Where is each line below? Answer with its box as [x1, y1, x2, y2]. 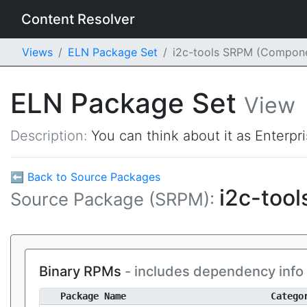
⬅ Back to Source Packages [10, 170, 160, 184]
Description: [10, 127, 91, 144]
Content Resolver [21, 11, 135, 27]
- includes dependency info [125, 263, 304, 280]
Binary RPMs [39, 263, 125, 280]
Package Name [60, 291, 126, 302]
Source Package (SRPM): [10, 188, 219, 210]
